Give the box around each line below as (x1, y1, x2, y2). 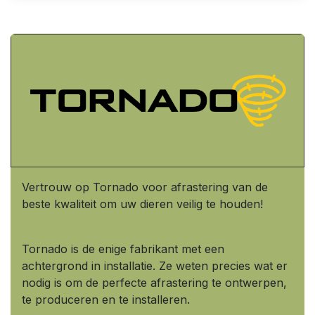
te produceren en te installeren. (22, 292, 190, 307)
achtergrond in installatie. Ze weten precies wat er (22, 259, 288, 274)
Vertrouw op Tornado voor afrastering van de (22, 180, 268, 195)
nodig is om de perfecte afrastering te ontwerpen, (22, 276, 287, 290)
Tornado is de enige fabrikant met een (22, 242, 224, 257)
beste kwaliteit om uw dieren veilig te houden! (22, 197, 263, 212)
